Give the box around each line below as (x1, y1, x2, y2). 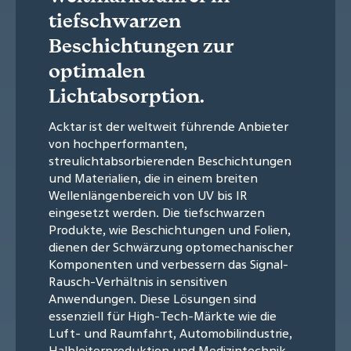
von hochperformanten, (49, 134, 187, 152)
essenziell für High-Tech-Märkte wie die (49, 306, 277, 324)
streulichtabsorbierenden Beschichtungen (49, 151, 291, 169)
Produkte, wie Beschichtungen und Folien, (49, 220, 291, 238)
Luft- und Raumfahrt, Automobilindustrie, (49, 324, 292, 342)
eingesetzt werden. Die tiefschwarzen (49, 203, 265, 221)
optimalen (49, 57, 145, 83)
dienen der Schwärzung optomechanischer (49, 237, 293, 255)
